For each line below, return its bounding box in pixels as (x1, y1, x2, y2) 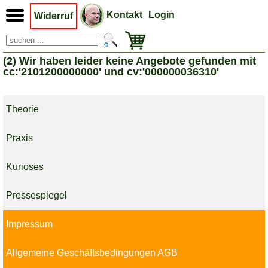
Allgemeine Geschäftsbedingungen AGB (6, 248, 178, 258)
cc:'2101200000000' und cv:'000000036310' (3, 66, 219, 78)
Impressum (6, 219, 53, 229)
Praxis (6, 133, 33, 143)
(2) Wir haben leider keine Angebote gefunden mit (3, 55, 256, 67)
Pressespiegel (6, 190, 67, 200)
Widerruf (34, 11, 73, 21)
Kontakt (106, 10, 142, 20)
